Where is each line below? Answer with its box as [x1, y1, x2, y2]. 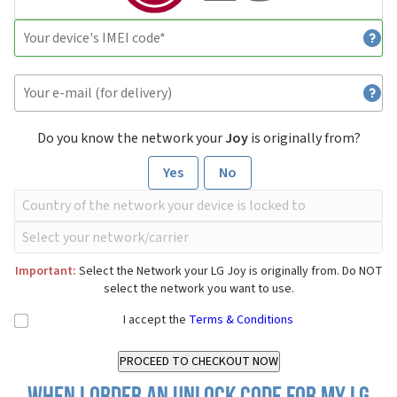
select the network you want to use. [103, 280, 294, 299]
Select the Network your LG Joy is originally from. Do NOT [75, 262, 383, 281]
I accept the [123, 311, 189, 330]
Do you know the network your [36, 128, 225, 149]
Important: [14, 262, 76, 281]
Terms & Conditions [189, 311, 293, 330]
